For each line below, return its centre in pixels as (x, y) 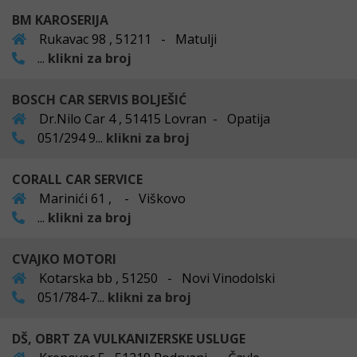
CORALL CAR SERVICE (77, 179)
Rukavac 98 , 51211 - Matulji (126, 39)
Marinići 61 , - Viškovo (111, 198)
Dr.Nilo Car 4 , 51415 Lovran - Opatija (153, 118)
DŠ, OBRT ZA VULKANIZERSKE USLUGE (129, 338)
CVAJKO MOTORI (64, 259)
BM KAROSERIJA (60, 20)
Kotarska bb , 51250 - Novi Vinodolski (155, 278)
